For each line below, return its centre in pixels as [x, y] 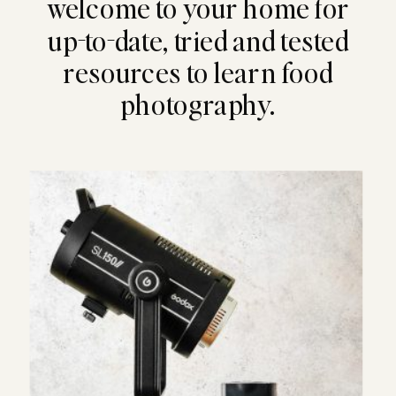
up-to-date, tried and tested [198, 40]
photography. [198, 104]
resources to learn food [198, 72]
